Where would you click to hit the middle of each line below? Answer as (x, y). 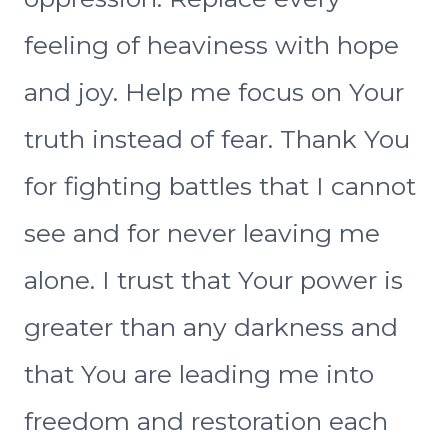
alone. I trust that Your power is (213, 280)
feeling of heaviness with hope (211, 45)
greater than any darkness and (211, 327)
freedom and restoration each (206, 421)
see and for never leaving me (202, 233)
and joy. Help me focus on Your (214, 92)
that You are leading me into (199, 374)
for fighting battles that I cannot (220, 186)
